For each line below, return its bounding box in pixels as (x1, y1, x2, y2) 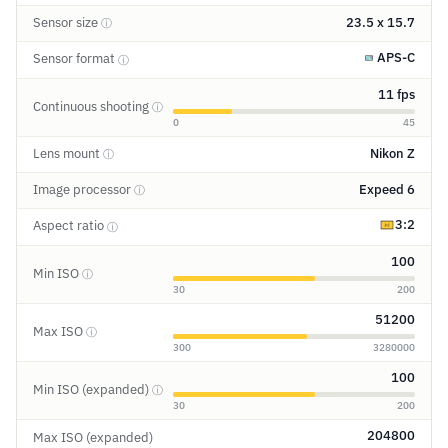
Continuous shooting (33, 97, 152, 115)
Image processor (33, 180, 134, 198)
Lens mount (33, 144, 103, 162)
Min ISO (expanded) (33, 380, 152, 398)
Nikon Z (370, 145, 415, 163)
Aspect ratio (33, 217, 107, 235)
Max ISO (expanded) (33, 428, 153, 446)
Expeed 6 (359, 181, 415, 199)
